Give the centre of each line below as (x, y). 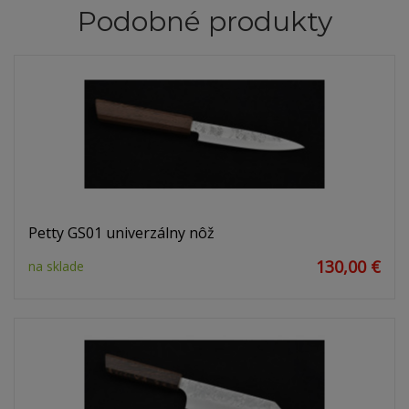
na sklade (56, 267)
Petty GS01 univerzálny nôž (121, 233)
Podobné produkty (204, 22)
